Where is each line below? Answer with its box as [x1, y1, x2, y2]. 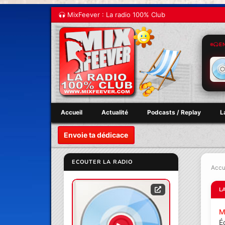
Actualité [101, 108, 128, 116]
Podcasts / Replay [147, 108, 201, 116]
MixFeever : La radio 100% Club [65, 11, 165, 19]
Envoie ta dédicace [64, 131, 129, 140]
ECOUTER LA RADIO [72, 158, 133, 166]
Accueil [61, 108, 82, 116]
